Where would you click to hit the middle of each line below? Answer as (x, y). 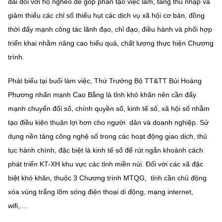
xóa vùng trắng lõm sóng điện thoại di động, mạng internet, (101, 192)
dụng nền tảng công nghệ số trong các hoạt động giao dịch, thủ (108, 136)
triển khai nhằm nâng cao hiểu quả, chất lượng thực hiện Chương (111, 43)
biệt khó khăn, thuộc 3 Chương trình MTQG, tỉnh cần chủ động (107, 178)
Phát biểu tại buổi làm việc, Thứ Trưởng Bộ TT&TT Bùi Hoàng (105, 81)
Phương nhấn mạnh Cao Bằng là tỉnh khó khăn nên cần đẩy (102, 94)
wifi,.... (18, 205)
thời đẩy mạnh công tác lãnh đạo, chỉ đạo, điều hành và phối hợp (110, 29)
